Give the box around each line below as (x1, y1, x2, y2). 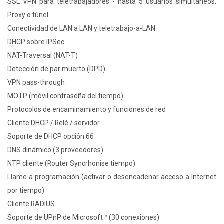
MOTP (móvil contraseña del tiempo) (7, 92, 123, 100)
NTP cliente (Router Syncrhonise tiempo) (7, 159, 135, 168)
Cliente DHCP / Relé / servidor (7, 119, 100, 127)
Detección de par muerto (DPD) (7, 65, 105, 73)
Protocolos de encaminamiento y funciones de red (7, 105, 166, 114)
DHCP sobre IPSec (7, 38, 64, 46)
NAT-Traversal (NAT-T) (7, 51, 78, 60)
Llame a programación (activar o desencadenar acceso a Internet (7, 173, 216, 181)
